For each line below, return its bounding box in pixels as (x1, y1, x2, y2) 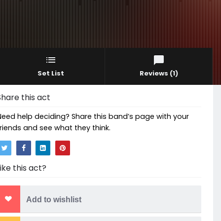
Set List (37, 68, 65, 78)
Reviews (139, 68, 170, 78)
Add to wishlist (26, 195, 81, 204)
